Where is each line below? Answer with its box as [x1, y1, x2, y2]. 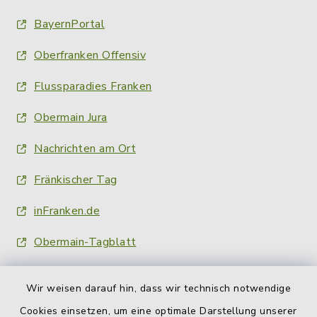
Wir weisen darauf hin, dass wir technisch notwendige [26, 282, 291, 295]
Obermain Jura [34, 110, 108, 126]
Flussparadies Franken [34, 79, 152, 95]
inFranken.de [34, 203, 100, 219]
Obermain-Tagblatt [34, 234, 137, 250]
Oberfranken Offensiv [34, 47, 146, 64]
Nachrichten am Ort [34, 141, 136, 157]
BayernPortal [34, 16, 105, 33]
